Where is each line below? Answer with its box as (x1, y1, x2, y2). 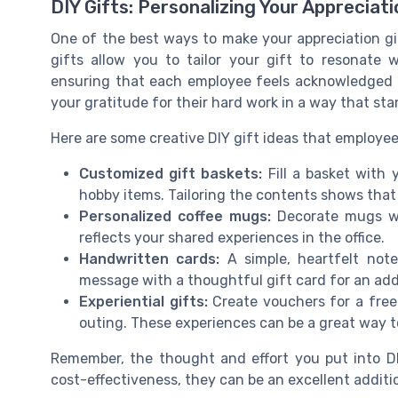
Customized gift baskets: (79, 164, 263, 182)
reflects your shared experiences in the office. (79, 228, 385, 246)
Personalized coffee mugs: (79, 207, 271, 225)
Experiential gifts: (79, 292, 208, 310)
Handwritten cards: (79, 250, 220, 267)
